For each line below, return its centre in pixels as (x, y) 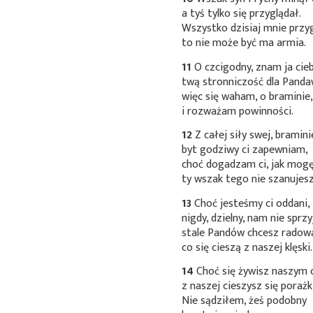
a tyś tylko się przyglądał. (242, 13)
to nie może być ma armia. (244, 43)
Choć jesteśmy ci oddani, (251, 203)
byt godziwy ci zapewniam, (245, 150)
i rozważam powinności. (238, 111)
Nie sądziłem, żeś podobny (245, 301)
